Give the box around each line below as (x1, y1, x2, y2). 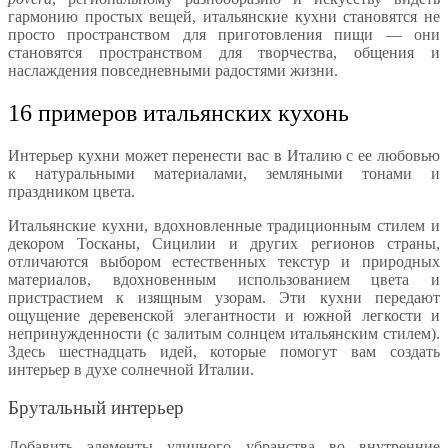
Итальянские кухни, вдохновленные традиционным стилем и (8, 216, 440, 234)
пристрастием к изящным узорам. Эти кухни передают (8, 288, 440, 306)
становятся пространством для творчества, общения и (8, 43, 440, 61)
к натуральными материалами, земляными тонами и (8, 164, 440, 182)
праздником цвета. (8, 182, 135, 200)
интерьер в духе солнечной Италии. (8, 360, 254, 378)
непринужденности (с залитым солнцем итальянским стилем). (8, 324, 440, 342)
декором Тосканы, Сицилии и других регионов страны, (8, 234, 440, 252)
